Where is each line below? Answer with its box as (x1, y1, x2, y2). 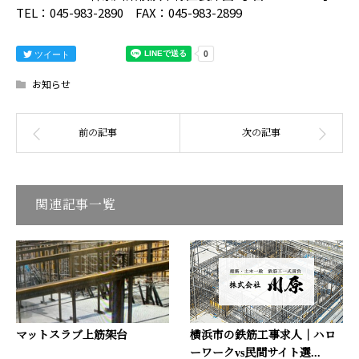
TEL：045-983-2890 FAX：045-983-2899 (16, 3, 242, 21)
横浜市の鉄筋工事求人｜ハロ (189, 329, 336, 342)
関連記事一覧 (35, 197, 116, 212)
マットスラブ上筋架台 (16, 329, 127, 342)
